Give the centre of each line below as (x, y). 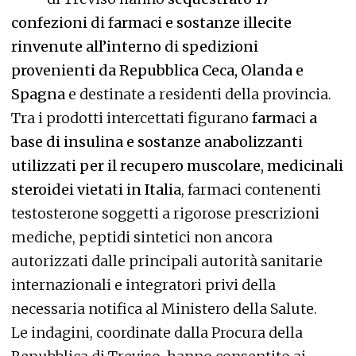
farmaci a (284, 118)
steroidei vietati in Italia (96, 190)
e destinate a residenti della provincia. (198, 94)
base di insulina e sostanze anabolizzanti (157, 142)
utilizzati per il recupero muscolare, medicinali (177, 166)
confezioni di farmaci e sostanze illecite (151, 23)
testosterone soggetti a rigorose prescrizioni (165, 213)
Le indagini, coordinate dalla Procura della (157, 333)
